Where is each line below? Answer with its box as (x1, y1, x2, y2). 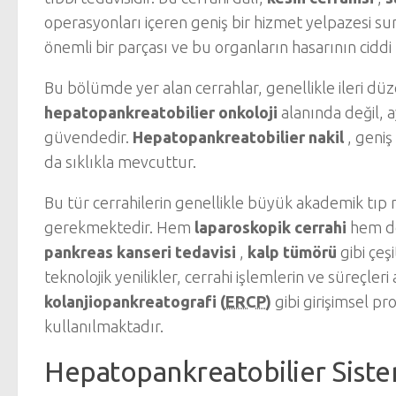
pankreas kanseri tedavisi (44, 243, 236, 261)
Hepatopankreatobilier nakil (133, 128, 344, 146)
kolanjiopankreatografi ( (44, 293, 225, 310)
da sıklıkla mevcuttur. (44, 153, 196, 171)
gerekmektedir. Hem (44, 218, 194, 236)
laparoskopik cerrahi (194, 218, 346, 236)
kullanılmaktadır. (44, 317, 164, 335)
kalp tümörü (247, 243, 337, 261)
